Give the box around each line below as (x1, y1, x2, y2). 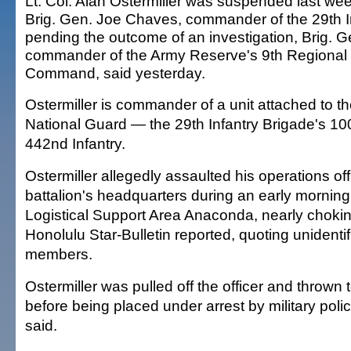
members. (25, 245, 92, 262)
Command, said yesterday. (25, 64, 205, 81)
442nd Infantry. (25, 135, 125, 152)
